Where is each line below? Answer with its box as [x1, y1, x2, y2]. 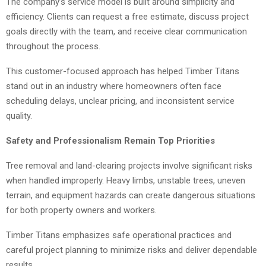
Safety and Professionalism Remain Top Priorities [6, 135, 215, 147]
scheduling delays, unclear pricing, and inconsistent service [6, 96, 235, 107]
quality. [6, 110, 32, 122]
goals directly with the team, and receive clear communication [6, 26, 247, 37]
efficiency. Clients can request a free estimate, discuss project [6, 11, 249, 23]
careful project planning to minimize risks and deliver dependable [6, 245, 257, 256]
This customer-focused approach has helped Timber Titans [6, 66, 239, 77]
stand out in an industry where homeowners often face [6, 81, 221, 92]
